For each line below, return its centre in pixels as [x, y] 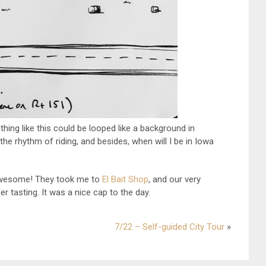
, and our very [175, 179]
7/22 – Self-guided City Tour [170, 227]
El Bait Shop [125, 179]
